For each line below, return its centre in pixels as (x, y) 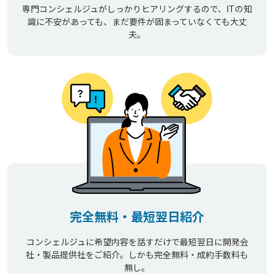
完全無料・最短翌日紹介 (137, 217)
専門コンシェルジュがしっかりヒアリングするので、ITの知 (137, 9)
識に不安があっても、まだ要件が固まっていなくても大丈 (137, 22)
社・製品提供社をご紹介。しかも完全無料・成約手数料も (137, 255)
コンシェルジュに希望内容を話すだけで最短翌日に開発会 (137, 242)
